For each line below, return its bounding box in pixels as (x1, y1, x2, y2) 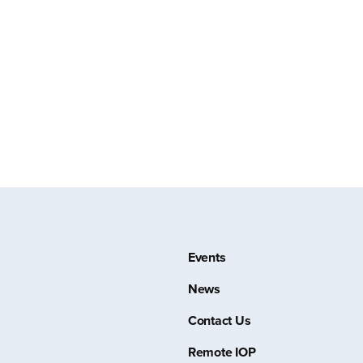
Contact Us (187, 311, 251, 330)
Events (187, 248, 226, 267)
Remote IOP (187, 343, 256, 361)
